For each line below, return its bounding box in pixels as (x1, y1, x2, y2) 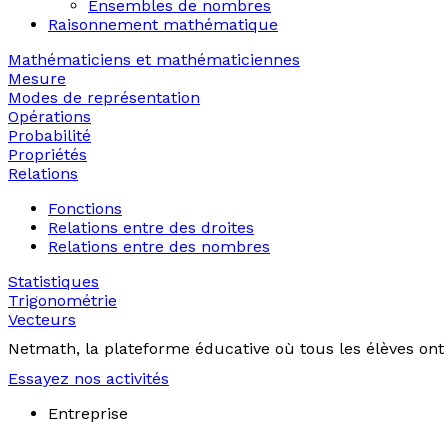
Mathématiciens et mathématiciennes (8, 49, 300, 69)
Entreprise (48, 403, 128, 423)
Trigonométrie (8, 290, 117, 310)
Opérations (8, 106, 91, 126)
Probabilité (8, 125, 91, 145)
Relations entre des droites (48, 217, 254, 237)
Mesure (8, 68, 66, 88)
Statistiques (8, 271, 99, 291)
